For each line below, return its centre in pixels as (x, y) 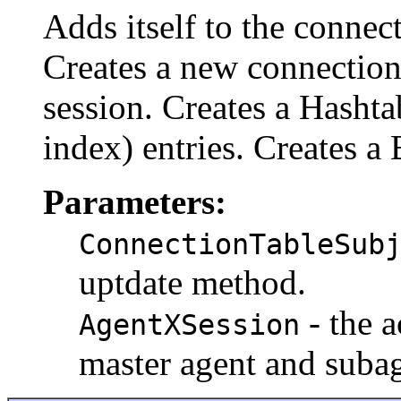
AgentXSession (189, 325)
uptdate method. (192, 283)
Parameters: (135, 202)
